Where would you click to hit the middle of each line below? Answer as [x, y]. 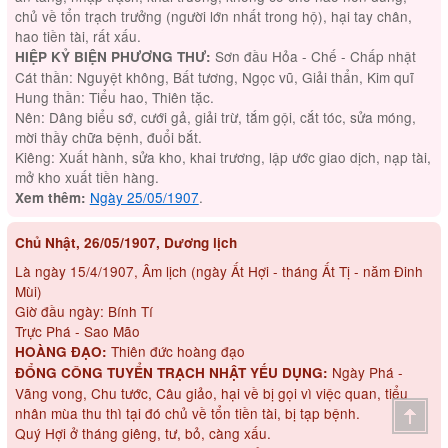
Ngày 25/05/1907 [144, 197]
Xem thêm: [50, 198]
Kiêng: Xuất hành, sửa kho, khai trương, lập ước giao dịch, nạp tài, [222, 157]
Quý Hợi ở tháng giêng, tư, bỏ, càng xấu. [142, 433]
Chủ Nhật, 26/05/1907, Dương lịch [125, 243]
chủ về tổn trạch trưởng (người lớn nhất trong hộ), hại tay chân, [213, 16]
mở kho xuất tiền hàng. [86, 177]
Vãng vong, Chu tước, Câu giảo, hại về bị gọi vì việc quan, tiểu [211, 393]
